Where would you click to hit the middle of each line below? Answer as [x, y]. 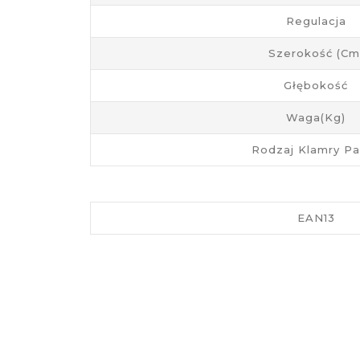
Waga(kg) [316, 117]
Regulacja [316, 21]
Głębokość [316, 85]
